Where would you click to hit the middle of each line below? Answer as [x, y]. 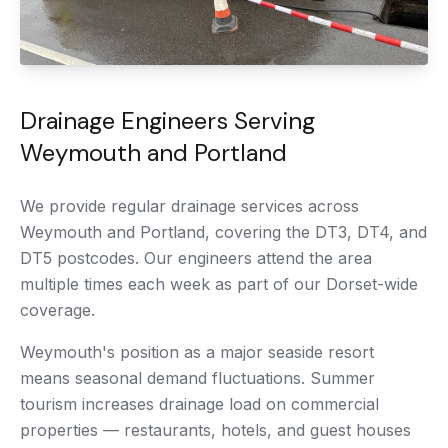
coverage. [57, 310]
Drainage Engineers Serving [167, 120]
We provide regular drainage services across [189, 206]
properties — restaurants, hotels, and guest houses [215, 430]
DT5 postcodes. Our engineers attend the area [196, 258]
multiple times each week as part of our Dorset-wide [219, 284]
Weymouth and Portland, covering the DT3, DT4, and [223, 232]
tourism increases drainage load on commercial [199, 404]
